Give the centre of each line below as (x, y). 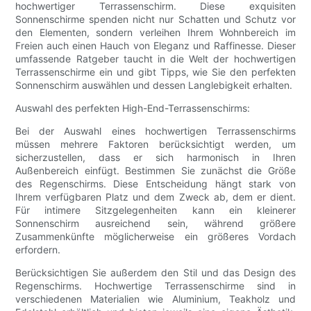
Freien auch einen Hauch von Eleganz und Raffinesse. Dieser (155, 46)
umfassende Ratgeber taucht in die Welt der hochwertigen (155, 59)
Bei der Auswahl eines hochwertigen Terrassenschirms (155, 131)
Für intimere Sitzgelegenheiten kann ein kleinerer (155, 210)
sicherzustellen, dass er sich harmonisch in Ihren (155, 158)
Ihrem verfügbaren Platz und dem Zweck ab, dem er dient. (155, 197)
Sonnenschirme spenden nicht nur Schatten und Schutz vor (155, 19)
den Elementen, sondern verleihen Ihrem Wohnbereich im (155, 33)
